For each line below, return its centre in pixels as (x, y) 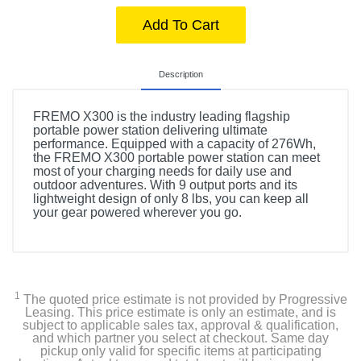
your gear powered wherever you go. (137, 212)
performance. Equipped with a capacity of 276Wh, (174, 144)
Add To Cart (180, 25)
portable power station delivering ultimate (150, 130)
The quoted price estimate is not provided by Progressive (183, 299)
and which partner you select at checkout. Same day (180, 338)
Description (180, 74)
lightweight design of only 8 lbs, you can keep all (171, 199)
